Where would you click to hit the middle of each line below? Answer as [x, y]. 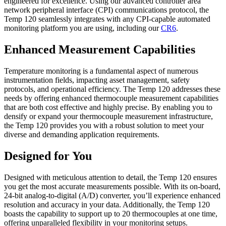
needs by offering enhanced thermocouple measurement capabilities [111, 98]
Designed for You [48, 156]
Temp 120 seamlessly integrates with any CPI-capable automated [107, 19]
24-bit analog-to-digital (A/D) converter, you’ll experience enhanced [112, 196]
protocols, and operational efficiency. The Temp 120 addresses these [112, 89]
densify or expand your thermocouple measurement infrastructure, [108, 117]
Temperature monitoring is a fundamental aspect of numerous [101, 71]
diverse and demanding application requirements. [82, 135]
